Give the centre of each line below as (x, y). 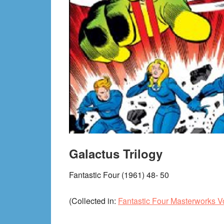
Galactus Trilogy (116, 153)
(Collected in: (93, 201)
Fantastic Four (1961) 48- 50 (119, 175)
